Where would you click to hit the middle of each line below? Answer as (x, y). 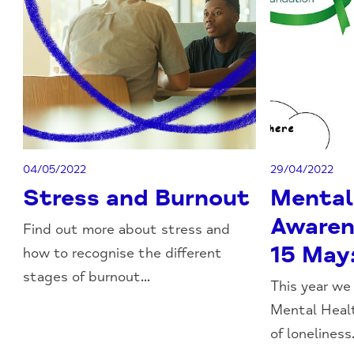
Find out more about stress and (127, 230)
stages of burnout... (87, 277)
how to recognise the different (123, 253)
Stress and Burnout (137, 198)
